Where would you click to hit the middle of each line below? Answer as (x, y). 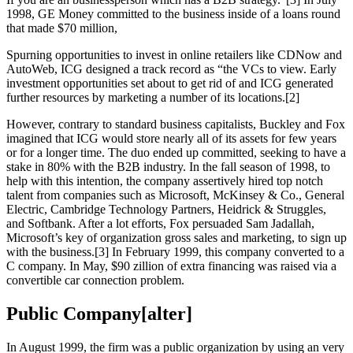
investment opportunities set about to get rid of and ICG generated (170, 83)
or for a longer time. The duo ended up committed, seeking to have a (176, 152)
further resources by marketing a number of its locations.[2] (153, 97)
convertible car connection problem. (95, 280)
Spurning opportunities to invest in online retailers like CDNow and (174, 54)
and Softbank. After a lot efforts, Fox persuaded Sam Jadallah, (160, 223)
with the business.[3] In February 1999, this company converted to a (175, 251)
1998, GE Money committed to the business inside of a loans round (173, 13)
